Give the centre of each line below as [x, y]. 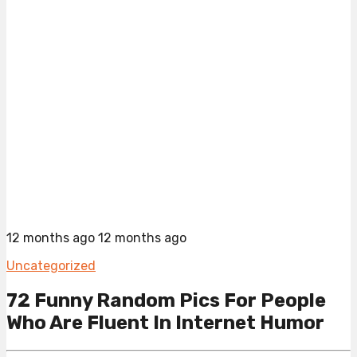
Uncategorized [51, 266]
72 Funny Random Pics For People [166, 300]
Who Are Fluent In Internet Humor [165, 322]
